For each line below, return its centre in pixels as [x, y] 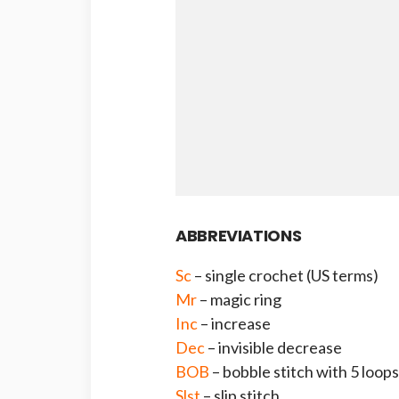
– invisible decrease [273, 347]
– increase [234, 323]
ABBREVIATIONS [239, 235]
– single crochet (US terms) [285, 275]
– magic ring [239, 299]
